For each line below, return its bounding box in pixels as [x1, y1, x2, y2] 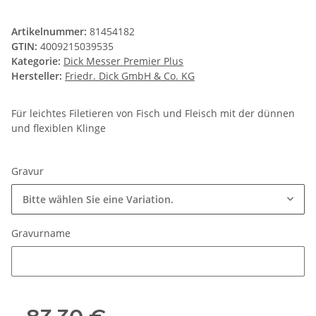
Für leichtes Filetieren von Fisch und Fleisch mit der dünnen [11, 107, 295, 121]
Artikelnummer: [11, 25, 90, 39]
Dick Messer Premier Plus [63, 54, 183, 68]
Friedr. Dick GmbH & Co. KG [65, 69, 195, 83]
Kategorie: [11, 54, 63, 68]
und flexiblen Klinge [11, 121, 106, 135]
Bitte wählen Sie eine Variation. [23, 193, 174, 207]
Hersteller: [11, 69, 62, 83]
